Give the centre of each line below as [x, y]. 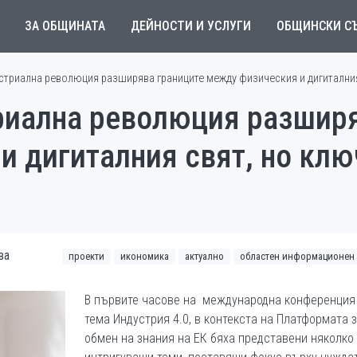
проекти [86, 256]
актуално [204, 256]
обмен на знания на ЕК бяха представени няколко [219, 338]
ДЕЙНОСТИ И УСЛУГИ [190, 26]
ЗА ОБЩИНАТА [65, 26]
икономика [145, 256]
